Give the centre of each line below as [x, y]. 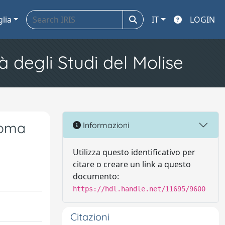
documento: [96, 176]
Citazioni [90, 217]
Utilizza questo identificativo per [134, 152]
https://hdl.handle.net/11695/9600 [139, 189]
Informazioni [105, 125]
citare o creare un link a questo [132, 164]
